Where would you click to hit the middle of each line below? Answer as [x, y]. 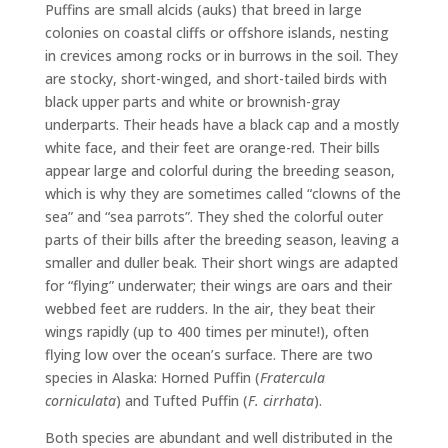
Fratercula [292, 377]
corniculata [80, 400]
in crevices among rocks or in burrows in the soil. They [221, 55]
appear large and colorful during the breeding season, [219, 170]
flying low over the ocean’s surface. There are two [208, 354]
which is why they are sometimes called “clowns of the [222, 193]
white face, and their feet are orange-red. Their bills [212, 147]
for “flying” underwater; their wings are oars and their [218, 285]
